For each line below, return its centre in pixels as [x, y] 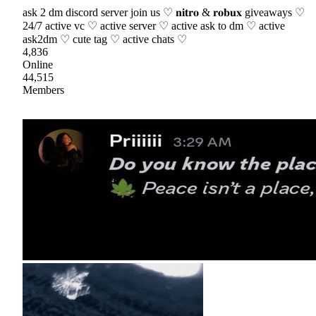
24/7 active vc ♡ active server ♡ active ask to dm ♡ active [154, 25]
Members [43, 90]
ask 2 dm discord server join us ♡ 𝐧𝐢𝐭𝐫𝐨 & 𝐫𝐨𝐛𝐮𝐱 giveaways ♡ [164, 12]
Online [38, 64]
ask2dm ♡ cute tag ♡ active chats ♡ [105, 39]
